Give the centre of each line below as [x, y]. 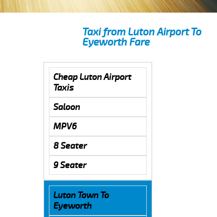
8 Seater [70, 146]
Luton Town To [81, 195]
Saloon [66, 107]
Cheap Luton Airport [92, 77]
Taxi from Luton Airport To [142, 32]
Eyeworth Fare [116, 42]
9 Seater [70, 165]
